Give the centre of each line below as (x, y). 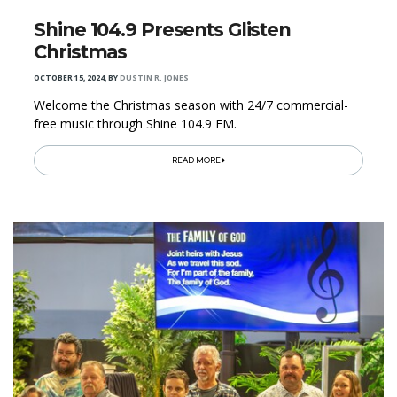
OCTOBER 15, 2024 (70, 78)
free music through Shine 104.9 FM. (136, 124)
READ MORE (197, 161)
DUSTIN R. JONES (155, 78)
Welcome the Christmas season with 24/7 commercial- (191, 105)
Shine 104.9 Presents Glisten (162, 30)
